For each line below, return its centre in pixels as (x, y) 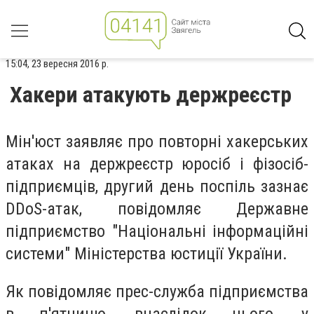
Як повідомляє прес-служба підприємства (157, 291)
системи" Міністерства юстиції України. (146, 254)
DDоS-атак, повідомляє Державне (157, 209)
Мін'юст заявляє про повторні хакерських (157, 142)
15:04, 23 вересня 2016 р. (57, 64)
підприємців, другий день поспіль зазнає (157, 186)
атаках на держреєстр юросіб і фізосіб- (157, 164)
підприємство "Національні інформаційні (157, 231)
